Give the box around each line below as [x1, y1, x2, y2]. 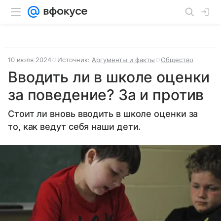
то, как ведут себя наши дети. [8, 121, 141, 132]
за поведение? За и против [8, 86, 204, 104]
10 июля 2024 [8, 56, 51, 64]
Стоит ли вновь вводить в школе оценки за [8, 109, 198, 119]
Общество [161, 56, 193, 64]
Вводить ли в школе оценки [8, 68, 210, 86]
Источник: [57, 56, 92, 64]
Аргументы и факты [92, 56, 155, 64]
